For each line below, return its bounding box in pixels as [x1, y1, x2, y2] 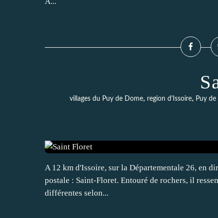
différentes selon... [45, 188, 109, 198]
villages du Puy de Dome [69, 95, 143, 102]
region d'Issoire [146, 95, 192, 102]
